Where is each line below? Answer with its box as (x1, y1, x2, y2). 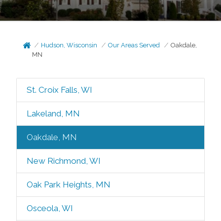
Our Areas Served (108, 41, 160, 49)
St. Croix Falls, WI (26, 85, 92, 95)
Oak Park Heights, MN (26, 180, 110, 189)
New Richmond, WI (26, 156, 101, 166)
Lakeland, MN (26, 109, 80, 118)
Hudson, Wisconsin (41, 41, 98, 49)
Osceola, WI (26, 203, 73, 213)
